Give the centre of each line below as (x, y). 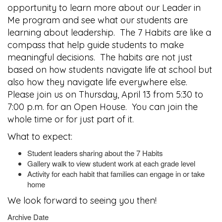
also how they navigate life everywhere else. (99, 82)
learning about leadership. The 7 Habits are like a (109, 32)
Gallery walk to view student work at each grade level (111, 163)
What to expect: (40, 137)
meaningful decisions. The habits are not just (100, 57)
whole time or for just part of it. (71, 119)
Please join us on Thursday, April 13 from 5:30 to (105, 94)
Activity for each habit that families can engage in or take (116, 174)
